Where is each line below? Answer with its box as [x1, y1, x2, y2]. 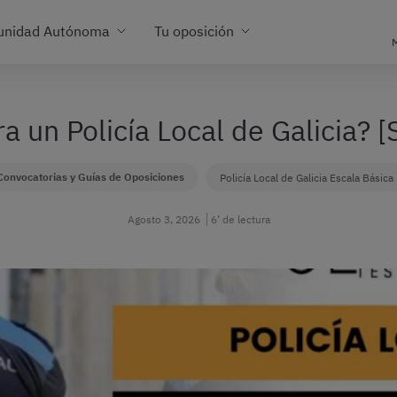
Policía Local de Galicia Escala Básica [220, 170, 393, 184]
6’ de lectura [210, 213, 270, 226]
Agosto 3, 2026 [127, 213, 200, 226]
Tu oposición [154, 21, 234, 40]
